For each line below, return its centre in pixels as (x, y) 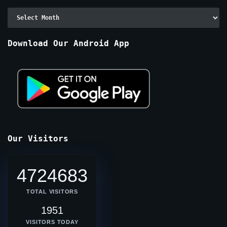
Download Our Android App (68, 43)
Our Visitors (38, 138)
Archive (21, 12)
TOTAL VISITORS (52, 191)
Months (19, 35)
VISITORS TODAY (52, 222)
